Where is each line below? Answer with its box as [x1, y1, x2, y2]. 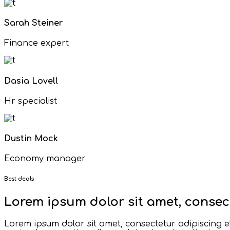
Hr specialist [4, 96, 57, 106]
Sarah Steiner [4, 18, 63, 28]
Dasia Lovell [4, 76, 58, 86]
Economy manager [4, 154, 86, 164]
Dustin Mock [4, 134, 58, 144]
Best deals [4, 176, 34, 183]
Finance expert [4, 39, 69, 48]
